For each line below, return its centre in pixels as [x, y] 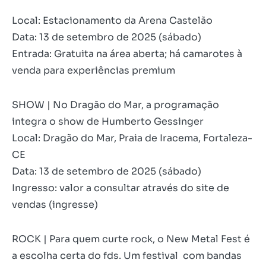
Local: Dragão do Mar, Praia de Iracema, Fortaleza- [132, 138]
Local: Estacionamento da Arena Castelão [112, 21]
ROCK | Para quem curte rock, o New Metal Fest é [131, 239]
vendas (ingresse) [55, 205]
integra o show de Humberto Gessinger [108, 122]
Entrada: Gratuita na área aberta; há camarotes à [127, 54]
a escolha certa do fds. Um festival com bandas [127, 256]
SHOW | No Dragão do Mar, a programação [115, 105]
